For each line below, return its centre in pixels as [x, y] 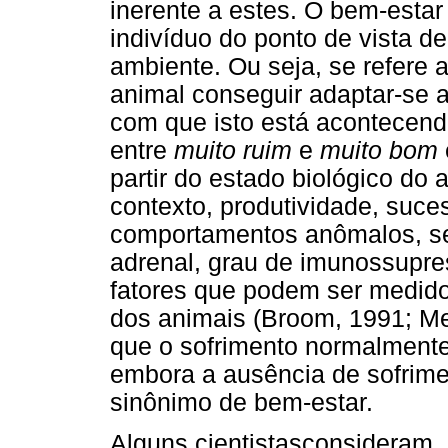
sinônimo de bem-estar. [241, 403]
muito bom [379, 151]
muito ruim [233, 151]
